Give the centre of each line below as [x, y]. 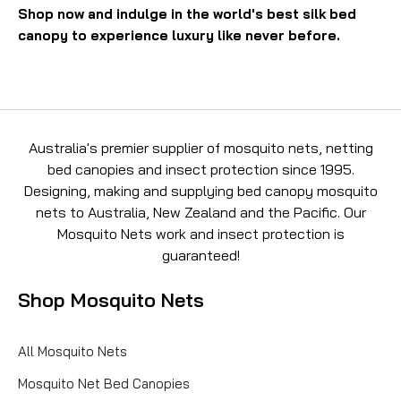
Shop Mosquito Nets [111, 299]
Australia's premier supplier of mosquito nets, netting [200, 147]
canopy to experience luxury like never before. [179, 35]
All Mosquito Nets [73, 351]
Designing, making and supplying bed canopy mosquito [200, 190]
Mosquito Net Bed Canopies [104, 383]
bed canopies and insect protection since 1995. [200, 169]
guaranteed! [200, 255]
